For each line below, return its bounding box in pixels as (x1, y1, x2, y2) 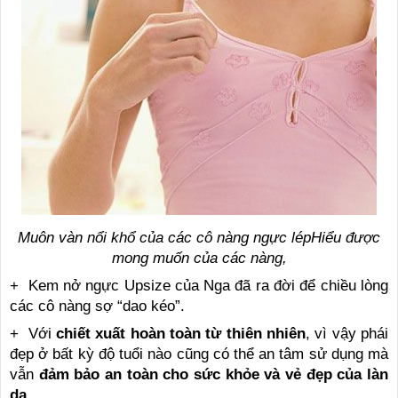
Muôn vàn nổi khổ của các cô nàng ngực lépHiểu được (18, 228, 380, 246)
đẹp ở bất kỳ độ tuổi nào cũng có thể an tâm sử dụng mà (10, 345, 388, 362)
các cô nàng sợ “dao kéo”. (10, 297, 185, 314)
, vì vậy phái (306, 324, 388, 342)
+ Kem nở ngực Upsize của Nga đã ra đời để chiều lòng (10, 276, 388, 294)
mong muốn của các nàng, (111, 249, 287, 267)
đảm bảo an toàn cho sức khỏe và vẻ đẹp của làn (38, 365, 389, 383)
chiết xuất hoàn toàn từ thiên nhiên (56, 324, 306, 342)
